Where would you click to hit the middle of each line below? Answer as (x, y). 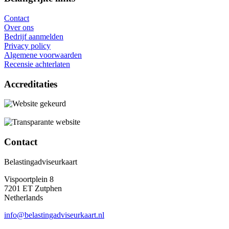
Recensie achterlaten (37, 64)
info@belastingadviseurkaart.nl (54, 215)
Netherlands (24, 197)
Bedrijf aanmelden (34, 36)
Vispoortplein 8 (29, 179)
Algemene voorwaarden (43, 55)
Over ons (19, 27)
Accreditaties (31, 84)
